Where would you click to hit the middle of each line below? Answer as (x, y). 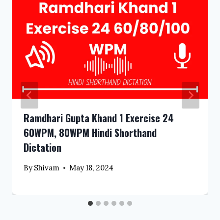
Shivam (47, 167)
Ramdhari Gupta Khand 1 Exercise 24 (99, 118)
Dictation (42, 147)
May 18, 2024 (92, 167)
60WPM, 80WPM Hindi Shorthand (90, 132)
